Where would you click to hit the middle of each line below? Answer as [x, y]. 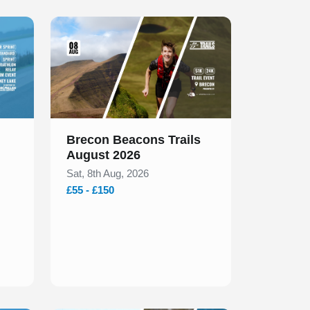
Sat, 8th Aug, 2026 [108, 174]
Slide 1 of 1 [77, 24]
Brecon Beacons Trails [134, 140]
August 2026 [103, 155]
